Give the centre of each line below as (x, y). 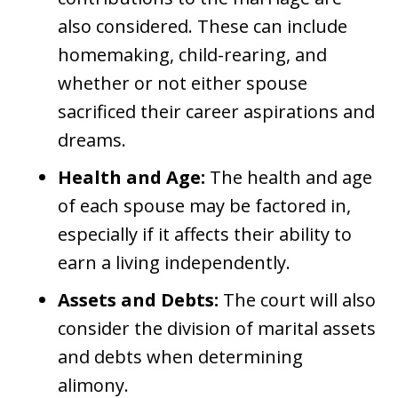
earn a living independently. (174, 263)
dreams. (92, 140)
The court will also (297, 300)
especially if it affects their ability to (205, 235)
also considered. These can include (203, 27)
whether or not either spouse (183, 84)
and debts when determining (180, 357)
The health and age (289, 178)
